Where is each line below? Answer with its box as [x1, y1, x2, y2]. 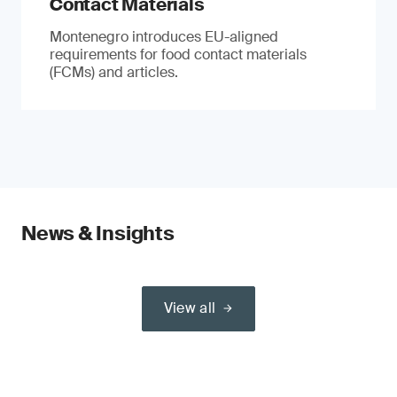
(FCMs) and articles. [50, 63, 178, 82]
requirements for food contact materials [50, 45, 307, 64]
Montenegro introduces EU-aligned [50, 27, 278, 46]
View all [163, 299, 216, 317]
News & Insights [21, 221, 175, 246]
